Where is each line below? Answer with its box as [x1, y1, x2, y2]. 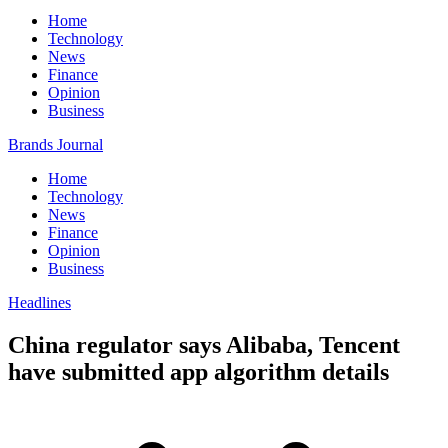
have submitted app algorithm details [8, 358, 389, 385]
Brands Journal [8, 136, 103, 153]
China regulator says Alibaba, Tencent [8, 331, 400, 358]
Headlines [8, 294, 71, 311]
